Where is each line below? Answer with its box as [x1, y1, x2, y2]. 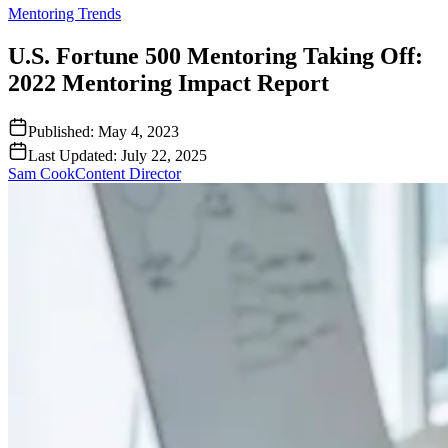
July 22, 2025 [121, 146, 207, 164]
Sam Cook [8, 164, 75, 182]
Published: [28, 122, 98, 140]
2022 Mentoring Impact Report [8, 69, 329, 96]
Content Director [75, 164, 181, 182]
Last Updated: [28, 146, 121, 164]
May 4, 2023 [98, 122, 179, 140]
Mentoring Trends [8, 5, 121, 22]
